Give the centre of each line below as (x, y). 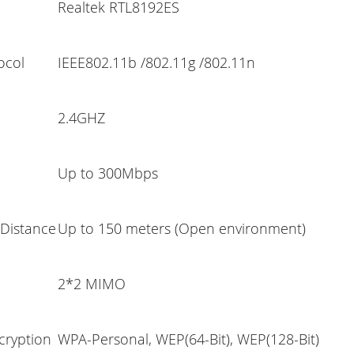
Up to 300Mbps (108, 173)
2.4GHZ (82, 118)
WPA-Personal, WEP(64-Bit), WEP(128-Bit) (189, 339)
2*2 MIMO (92, 284)
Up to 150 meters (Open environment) (182, 229)
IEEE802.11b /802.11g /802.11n (157, 63)
